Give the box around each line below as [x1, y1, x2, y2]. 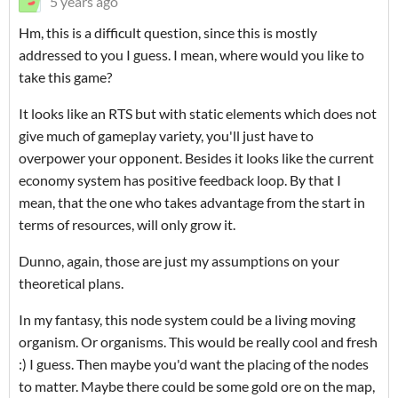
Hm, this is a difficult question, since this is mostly [19, 24, 317, 42]
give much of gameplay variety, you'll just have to [19, 127, 314, 145]
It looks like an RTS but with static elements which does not [19, 105, 377, 123]
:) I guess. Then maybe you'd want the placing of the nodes [19, 355, 369, 373]
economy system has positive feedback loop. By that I [19, 171, 341, 189]
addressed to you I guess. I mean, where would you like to [19, 46, 364, 64]
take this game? [19, 68, 112, 86]
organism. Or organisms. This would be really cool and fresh [19, 333, 378, 351]
